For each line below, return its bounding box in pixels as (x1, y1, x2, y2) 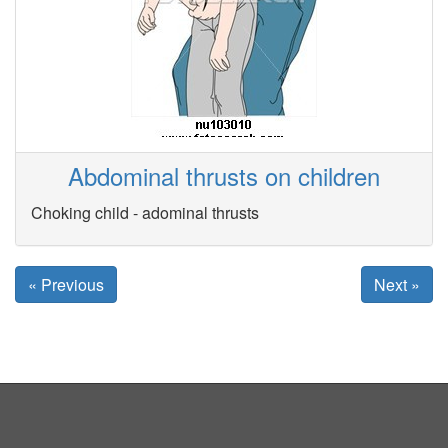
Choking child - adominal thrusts (31, 200, 259, 224)
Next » (373, 273, 420, 297)
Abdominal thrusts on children (68, 158, 380, 194)
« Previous (28, 273, 104, 297)
